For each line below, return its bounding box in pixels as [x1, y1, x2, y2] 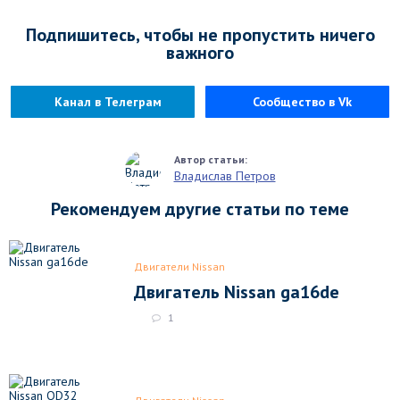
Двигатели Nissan [134, 259, 225, 273]
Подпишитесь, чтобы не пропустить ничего [25, 22, 375, 46]
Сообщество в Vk [242, 93, 353, 110]
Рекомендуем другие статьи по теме [51, 196, 349, 221]
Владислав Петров [173, 168, 276, 185]
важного [166, 40, 234, 64]
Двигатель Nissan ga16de [134, 279, 339, 304]
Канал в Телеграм [44, 93, 162, 110]
